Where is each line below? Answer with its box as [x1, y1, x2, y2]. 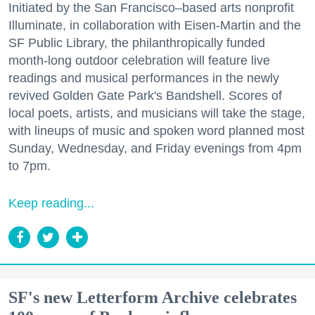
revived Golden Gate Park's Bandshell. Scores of [8, 89, 282, 103]
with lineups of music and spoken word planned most [8, 124, 304, 139]
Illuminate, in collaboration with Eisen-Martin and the [8, 18, 301, 33]
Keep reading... [8, 196, 94, 211]
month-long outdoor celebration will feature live [8, 53, 270, 68]
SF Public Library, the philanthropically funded [8, 36, 265, 51]
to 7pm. [8, 159, 51, 174]
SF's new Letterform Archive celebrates [8, 288, 297, 307]
